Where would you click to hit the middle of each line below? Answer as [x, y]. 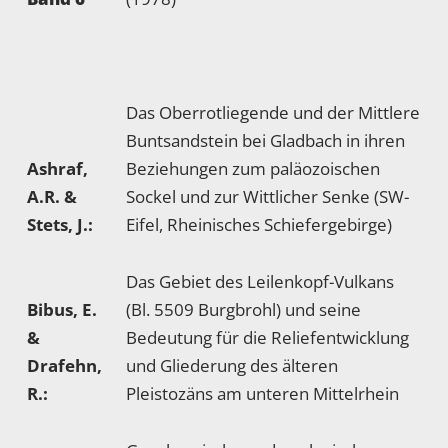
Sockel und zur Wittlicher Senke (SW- [267, 196]
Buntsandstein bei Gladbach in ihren [265, 140]
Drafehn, [64, 365]
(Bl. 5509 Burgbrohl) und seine [243, 309]
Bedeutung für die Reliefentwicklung [267, 337]
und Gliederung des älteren [232, 365]
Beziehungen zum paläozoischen [253, 168]
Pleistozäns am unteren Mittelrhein [262, 393]
